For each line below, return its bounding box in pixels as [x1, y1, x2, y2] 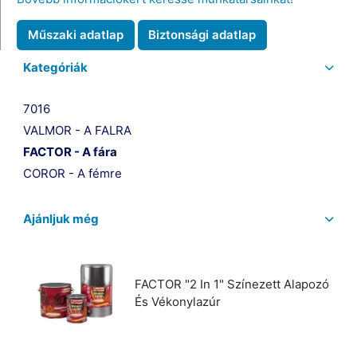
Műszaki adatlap [27, 26, 124, 42]
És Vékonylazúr [134, 293, 221, 309]
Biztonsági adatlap [148, 26, 257, 42]
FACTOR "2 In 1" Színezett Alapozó [134, 276, 329, 292]
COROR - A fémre [22, 165, 122, 181]
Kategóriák [22, 59, 88, 75]
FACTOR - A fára [22, 143, 117, 159]
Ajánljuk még [22, 210, 99, 226]
